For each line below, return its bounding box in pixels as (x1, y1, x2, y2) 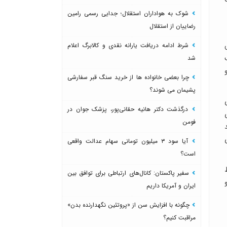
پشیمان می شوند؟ (149, 85, 196, 95)
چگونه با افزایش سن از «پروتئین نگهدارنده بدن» (67, 200, 192, 210)
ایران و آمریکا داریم (146, 180, 196, 191)
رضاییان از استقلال (149, 21, 196, 31)
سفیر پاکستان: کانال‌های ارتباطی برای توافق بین (67, 168, 192, 178)
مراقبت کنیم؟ (163, 212, 196, 222)
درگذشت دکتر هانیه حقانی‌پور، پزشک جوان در (67, 104, 192, 114)
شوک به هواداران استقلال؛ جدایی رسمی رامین (67, 8, 192, 18)
